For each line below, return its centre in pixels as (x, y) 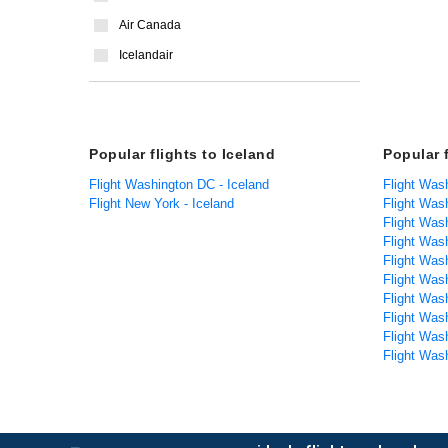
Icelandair (146, 55)
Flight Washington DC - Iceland (179, 184)
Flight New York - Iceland (161, 203)
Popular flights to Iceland (182, 154)
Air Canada (150, 25)
